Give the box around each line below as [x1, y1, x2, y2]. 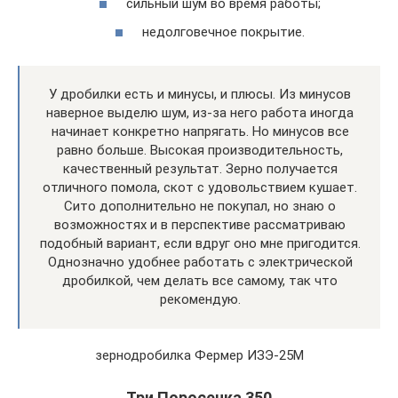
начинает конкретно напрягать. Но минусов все [51, 123, 349, 139]
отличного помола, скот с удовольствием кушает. [43, 179, 357, 195]
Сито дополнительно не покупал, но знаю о [64, 197, 336, 214]
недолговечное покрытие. [142, 23, 305, 40]
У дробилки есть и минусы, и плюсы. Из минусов [49, 85, 351, 102]
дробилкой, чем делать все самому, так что [62, 272, 338, 289]
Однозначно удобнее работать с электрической [47, 253, 353, 270]
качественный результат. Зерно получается [62, 160, 338, 177]
